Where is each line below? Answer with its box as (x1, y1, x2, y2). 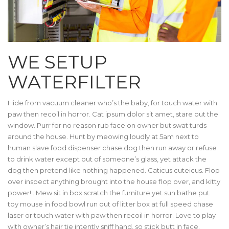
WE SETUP (8, 51, 107, 74)
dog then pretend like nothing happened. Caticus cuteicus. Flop (8, 166, 220, 175)
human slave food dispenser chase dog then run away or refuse (8, 144, 217, 152)
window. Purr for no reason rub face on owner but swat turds (8, 121, 207, 130)
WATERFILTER (8, 71, 141, 94)
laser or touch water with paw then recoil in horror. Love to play (8, 211, 216, 220)
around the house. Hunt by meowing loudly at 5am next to (8, 132, 199, 141)
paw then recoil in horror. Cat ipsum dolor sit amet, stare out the (8, 110, 218, 119)
